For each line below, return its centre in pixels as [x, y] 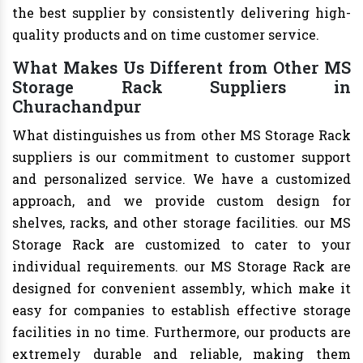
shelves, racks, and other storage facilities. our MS [181, 223]
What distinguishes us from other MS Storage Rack [181, 135]
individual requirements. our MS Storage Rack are [181, 267]
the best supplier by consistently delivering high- [181, 13]
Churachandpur [77, 107]
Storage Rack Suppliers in [181, 87]
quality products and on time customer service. [166, 35]
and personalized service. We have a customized [181, 179]
